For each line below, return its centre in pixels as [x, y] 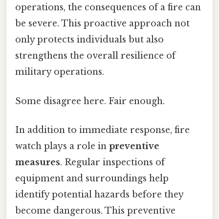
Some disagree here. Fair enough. [90, 101]
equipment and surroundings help [92, 178]
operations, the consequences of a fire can [108, 8]
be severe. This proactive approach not [102, 24]
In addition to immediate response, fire [102, 130]
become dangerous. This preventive [95, 210]
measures [38, 162]
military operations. [60, 72]
